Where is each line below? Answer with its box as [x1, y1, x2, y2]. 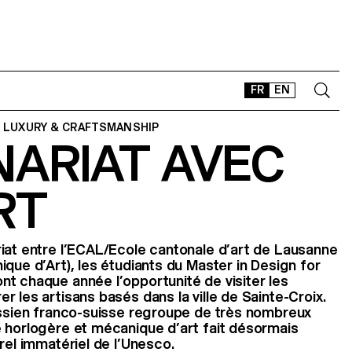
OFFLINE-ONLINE [201, 211, 298, 223]
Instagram [217, 240, 284, 257]
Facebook [242, 240, 309, 257]
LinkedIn [268, 240, 323, 257]
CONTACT [201, 145, 257, 157]
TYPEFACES [201, 189, 266, 201]
